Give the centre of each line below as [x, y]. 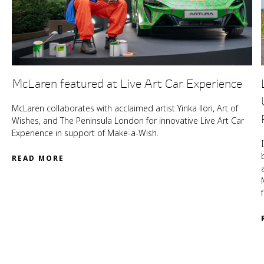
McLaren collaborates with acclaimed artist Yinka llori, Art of [125, 108]
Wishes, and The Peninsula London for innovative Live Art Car [128, 121]
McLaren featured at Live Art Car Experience [127, 84]
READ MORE [38, 159]
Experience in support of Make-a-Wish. [85, 133]
